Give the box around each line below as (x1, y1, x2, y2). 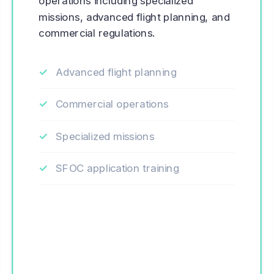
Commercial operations (55, 97, 169, 111)
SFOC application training (55, 161, 179, 175)
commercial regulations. (39, 26, 155, 40)
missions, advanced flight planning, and (39, 10, 230, 23)
